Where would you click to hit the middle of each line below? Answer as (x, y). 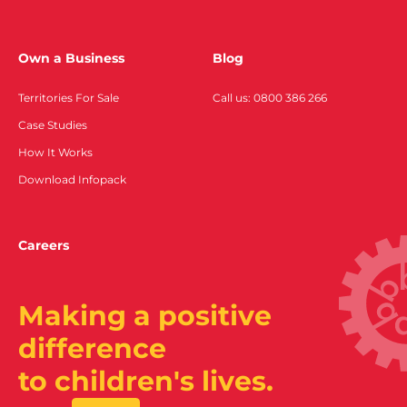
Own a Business (71, 59)
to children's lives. (146, 382)
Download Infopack (72, 180)
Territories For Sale (69, 98)
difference (92, 349)
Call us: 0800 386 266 (270, 98)
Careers (44, 246)
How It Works (55, 153)
